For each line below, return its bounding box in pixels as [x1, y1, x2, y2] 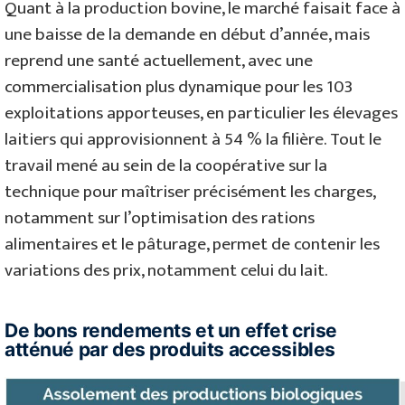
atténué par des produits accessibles [5, 338, 335, 362]
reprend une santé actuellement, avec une [5, 45, 313, 75]
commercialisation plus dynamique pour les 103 [5, 71, 353, 101]
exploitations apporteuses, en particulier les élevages [5, 98, 398, 127]
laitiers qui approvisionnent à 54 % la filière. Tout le [5, 124, 381, 154]
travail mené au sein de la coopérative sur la [5, 150, 327, 180]
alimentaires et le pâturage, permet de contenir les [5, 229, 380, 259]
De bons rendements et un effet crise [5, 319, 337, 343]
